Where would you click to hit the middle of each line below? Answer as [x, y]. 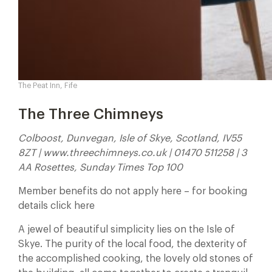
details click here [56, 206]
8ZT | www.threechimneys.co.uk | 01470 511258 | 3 [133, 153]
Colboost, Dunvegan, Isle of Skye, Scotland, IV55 [130, 138]
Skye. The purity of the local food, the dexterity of [133, 244]
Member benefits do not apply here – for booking [133, 191]
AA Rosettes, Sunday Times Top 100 [100, 168]
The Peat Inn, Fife [48, 86]
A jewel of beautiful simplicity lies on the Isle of [127, 229]
